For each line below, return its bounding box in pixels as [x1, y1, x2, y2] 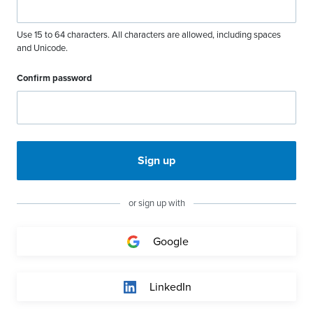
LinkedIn [150, 279, 191, 294]
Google [152, 234, 189, 249]
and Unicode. [17, 42, 68, 54]
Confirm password [17, 72, 92, 84]
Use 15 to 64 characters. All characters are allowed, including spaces [17, 29, 281, 41]
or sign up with [128, 197, 185, 209]
